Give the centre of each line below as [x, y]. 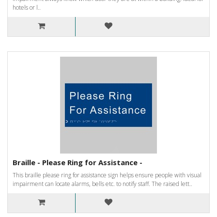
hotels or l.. [27, 7]
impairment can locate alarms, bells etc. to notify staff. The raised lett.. [102, 184]
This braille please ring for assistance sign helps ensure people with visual [107, 175]
